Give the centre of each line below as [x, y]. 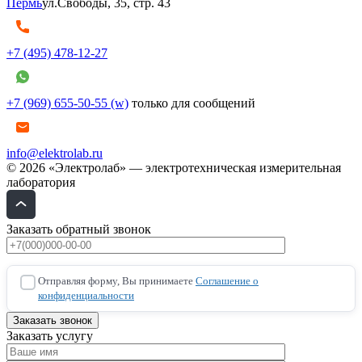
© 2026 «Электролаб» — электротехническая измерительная [174, 168]
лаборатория [41, 183]
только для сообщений [194, 103]
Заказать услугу [50, 336]
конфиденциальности [86, 296]
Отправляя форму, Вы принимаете [117, 281]
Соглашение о [227, 281]
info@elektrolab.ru [55, 154]
